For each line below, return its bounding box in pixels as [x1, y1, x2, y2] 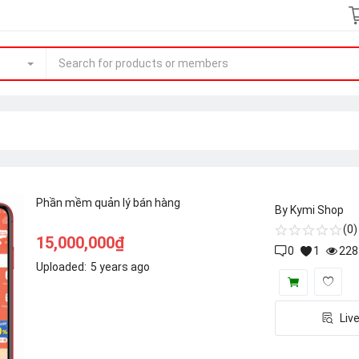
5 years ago [91, 260, 150, 273]
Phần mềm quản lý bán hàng [36, 196, 180, 209]
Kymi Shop [290, 204, 345, 216]
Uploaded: [36, 260, 87, 273]
